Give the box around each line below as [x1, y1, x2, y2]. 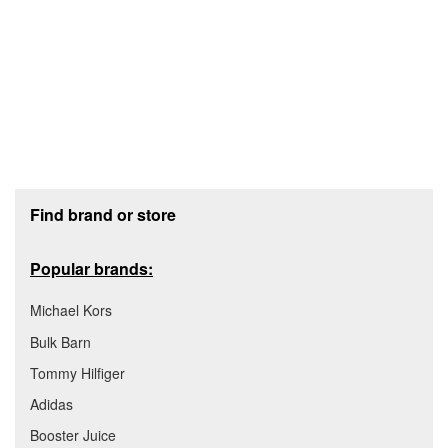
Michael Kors [30, 300, 112, 321]
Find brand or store [30, 202, 176, 226]
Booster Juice [30, 425, 116, 446]
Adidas [30, 393, 73, 414]
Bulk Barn [30, 331, 91, 352]
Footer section [14, 183, 128, 210]
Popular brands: [30, 256, 153, 280]
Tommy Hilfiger [30, 362, 125, 383]
